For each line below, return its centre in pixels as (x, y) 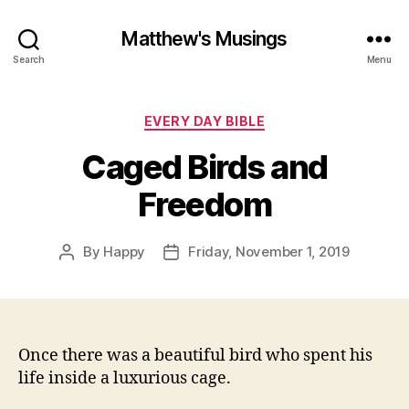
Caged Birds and (204, 167)
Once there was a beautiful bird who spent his (195, 355)
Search (29, 59)
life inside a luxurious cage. (125, 378)
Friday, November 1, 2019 (269, 251)
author (87, 272)
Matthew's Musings (204, 38)
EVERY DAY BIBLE (204, 121)
